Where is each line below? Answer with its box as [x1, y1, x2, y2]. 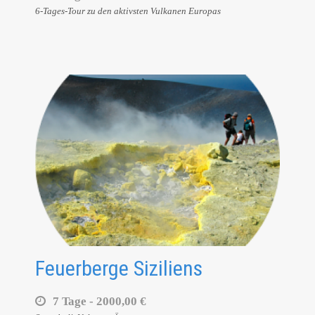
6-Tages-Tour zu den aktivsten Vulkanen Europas [35, 6, 221, 17]
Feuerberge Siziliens [35, 256, 202, 281]
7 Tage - [53, 295, 96, 309]
